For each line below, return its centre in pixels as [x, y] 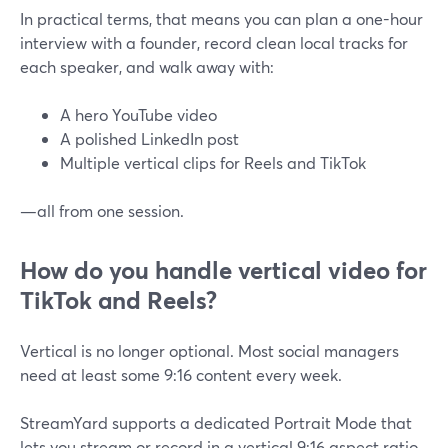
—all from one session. [102, 210]
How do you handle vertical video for [223, 270]
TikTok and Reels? [118, 300]
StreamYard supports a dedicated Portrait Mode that [216, 422]
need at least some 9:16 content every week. [181, 374]
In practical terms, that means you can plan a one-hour [221, 18]
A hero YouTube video [138, 114]
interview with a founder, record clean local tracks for [214, 42]
